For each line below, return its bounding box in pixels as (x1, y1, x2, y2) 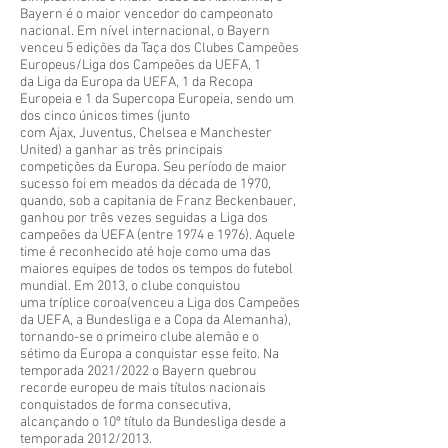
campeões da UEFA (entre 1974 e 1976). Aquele (20, 226, 295, 244)
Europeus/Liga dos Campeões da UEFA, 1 (20, 56, 261, 74)
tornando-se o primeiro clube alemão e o (20, 328, 259, 346)
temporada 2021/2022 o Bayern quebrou (20, 362, 256, 380)
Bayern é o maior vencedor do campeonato (20, 5, 273, 23)
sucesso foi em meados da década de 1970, (20, 175, 271, 193)
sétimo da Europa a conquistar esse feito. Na (20, 345, 279, 363)
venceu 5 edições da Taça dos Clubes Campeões (20, 39, 299, 57)
